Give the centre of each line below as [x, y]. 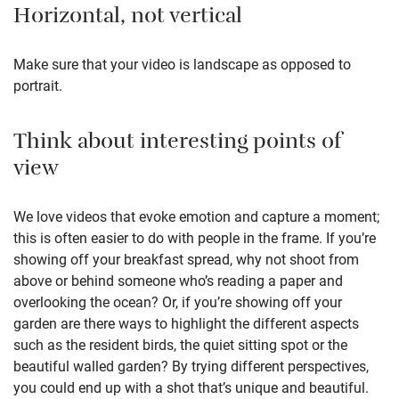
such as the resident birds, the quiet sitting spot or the [180, 344]
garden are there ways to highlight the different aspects [186, 322]
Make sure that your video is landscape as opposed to [182, 64]
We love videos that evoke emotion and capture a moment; [196, 216]
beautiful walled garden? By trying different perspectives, [191, 365]
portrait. [38, 85]
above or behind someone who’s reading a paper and [178, 280]
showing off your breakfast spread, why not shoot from [186, 258]
